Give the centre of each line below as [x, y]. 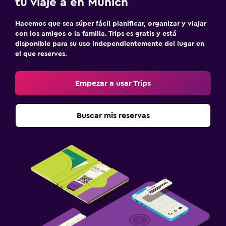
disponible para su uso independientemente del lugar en [110, 44]
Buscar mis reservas [113, 116]
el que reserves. [41, 54]
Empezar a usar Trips [113, 83]
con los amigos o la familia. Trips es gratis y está [96, 34]
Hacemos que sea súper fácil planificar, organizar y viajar [111, 24]
